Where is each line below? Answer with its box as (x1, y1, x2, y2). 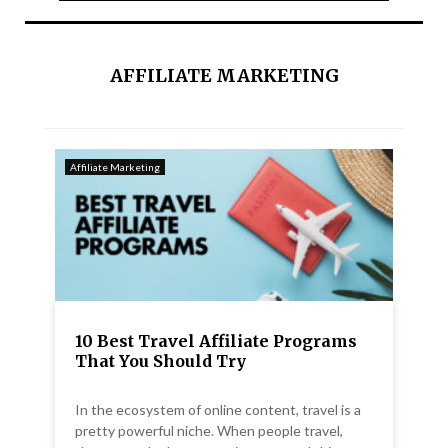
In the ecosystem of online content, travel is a (75, 401, 361, 419)
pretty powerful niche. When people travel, (75, 422, 343, 440)
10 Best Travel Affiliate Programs (75, 331, 357, 352)
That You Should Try (75, 351, 246, 372)
